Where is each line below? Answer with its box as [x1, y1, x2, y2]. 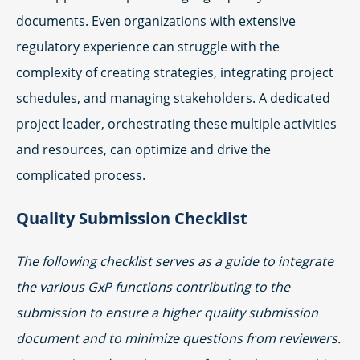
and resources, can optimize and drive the [16, 140, 271, 158]
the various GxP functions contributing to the [16, 277, 290, 296]
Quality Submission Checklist [16, 207, 247, 229]
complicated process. [16, 166, 145, 184]
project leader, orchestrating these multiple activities [16, 114, 337, 133]
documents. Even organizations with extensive [16, 11, 296, 30]
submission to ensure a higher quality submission [16, 303, 318, 321]
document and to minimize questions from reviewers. [16, 329, 341, 347]
